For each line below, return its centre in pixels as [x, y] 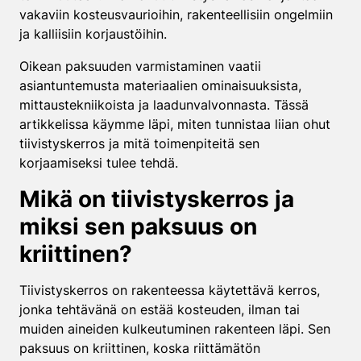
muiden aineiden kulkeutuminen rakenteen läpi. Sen [175, 329]
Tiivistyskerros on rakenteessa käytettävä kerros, [170, 290]
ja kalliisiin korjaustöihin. [93, 34]
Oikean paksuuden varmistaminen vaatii [140, 66]
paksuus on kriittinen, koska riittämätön [140, 348]
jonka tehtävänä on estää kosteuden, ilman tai [160, 309]
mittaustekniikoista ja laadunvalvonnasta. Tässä [164, 105]
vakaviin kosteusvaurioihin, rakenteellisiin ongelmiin [176, 15]
